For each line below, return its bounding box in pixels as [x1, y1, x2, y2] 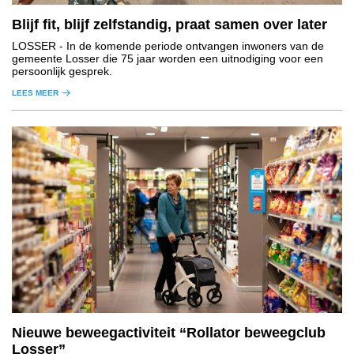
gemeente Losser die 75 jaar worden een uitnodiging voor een [12, 52, 323, 66]
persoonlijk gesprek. [12, 65, 112, 78]
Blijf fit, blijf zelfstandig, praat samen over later [12, 17, 327, 33]
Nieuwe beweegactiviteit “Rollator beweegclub [12, 324, 326, 341]
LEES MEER [12, 88, 58, 98]
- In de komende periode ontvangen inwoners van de [56, 40, 324, 53]
